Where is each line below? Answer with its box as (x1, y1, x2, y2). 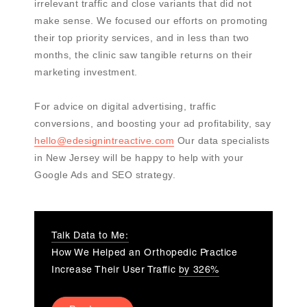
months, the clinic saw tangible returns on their (34, 49, 252, 61)
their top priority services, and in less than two (34, 32, 249, 44)
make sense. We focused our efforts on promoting (34, 15, 268, 27)
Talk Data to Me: (51, 232, 129, 242)
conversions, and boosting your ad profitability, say (34, 118, 271, 130)
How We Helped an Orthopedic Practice (51, 249, 238, 259)
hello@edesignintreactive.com (34, 135, 174, 147)
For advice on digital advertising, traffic (34, 101, 216, 112)
